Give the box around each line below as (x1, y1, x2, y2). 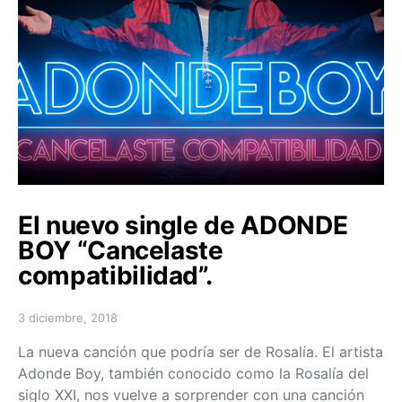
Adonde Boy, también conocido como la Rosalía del (18, 364, 369, 382)
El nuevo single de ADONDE (18, 210, 348, 240)
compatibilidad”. (18, 260, 213, 291)
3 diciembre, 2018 (18, 310, 118, 325)
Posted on (17, 318, 74, 332)
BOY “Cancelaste (18, 235, 223, 266)
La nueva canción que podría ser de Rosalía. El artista (18, 343, 383, 361)
